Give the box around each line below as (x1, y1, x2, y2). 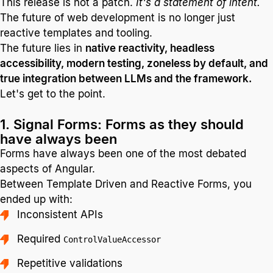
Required (17, 233, 64, 246)
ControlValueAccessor (63, 235, 161, 245)
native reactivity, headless (85, 41, 214, 54)
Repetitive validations (17, 257, 123, 270)
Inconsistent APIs (17, 208, 104, 221)
